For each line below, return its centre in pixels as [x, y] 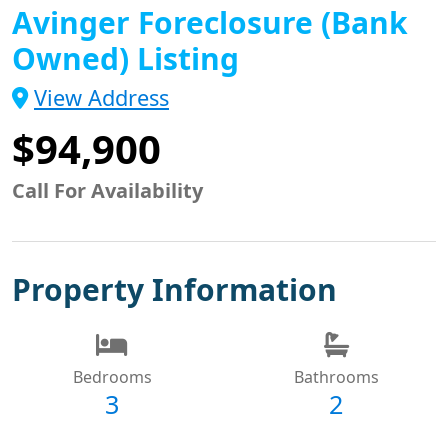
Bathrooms [336, 376]
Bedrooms [112, 376]
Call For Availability [107, 190]
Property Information [174, 289]
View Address [101, 97]
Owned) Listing [125, 58]
